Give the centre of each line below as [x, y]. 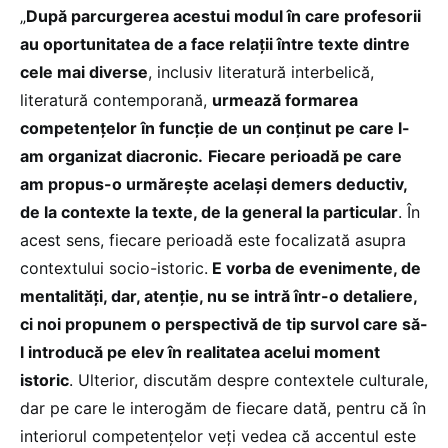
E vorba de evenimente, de [314, 267]
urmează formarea [285, 99]
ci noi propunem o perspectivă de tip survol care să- [224, 323]
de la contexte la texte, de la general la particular [209, 211]
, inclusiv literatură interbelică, [261, 71]
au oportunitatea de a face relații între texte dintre [215, 43]
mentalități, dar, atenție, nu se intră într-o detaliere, [218, 295]
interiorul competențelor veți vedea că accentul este [218, 435]
